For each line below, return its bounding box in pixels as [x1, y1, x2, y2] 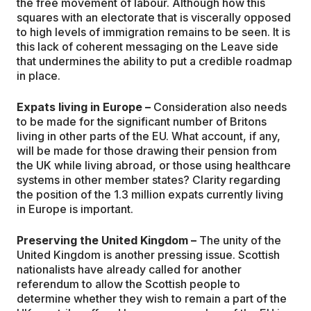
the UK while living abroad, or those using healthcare [17, 158, 291, 173]
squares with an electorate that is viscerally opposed [17, 10, 291, 25]
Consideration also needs [151, 100, 287, 115]
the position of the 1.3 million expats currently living [17, 187, 283, 202]
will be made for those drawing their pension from [17, 144, 277, 158]
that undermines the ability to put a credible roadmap [17, 54, 292, 69]
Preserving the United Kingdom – [17, 233, 196, 248]
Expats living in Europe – [17, 100, 151, 115]
